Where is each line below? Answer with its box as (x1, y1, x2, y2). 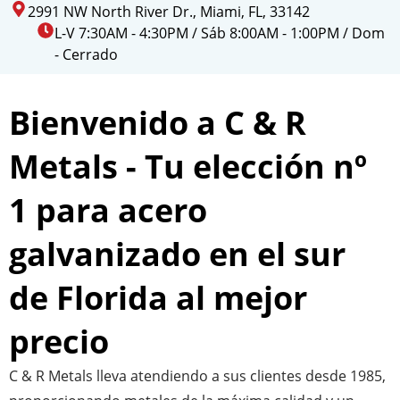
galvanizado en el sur (9, 231, 346, 276)
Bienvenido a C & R (9, 100, 306, 145)
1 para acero (9, 187, 207, 232)
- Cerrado (54, 44, 119, 64)
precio (9, 319, 109, 363)
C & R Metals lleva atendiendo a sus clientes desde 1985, (9, 365, 386, 386)
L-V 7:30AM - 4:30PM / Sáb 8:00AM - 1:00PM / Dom (54, 22, 386, 43)
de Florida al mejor (9, 275, 307, 320)
